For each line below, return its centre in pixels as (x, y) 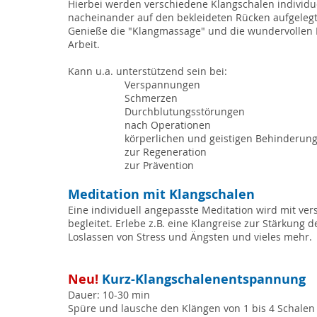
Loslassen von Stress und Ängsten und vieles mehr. (190, 237)
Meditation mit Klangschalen (161, 194)
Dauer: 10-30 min (109, 295)
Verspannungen (162, 85)
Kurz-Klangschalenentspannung (202, 279)
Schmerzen (151, 98)
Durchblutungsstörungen (185, 111)
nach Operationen (168, 125)
